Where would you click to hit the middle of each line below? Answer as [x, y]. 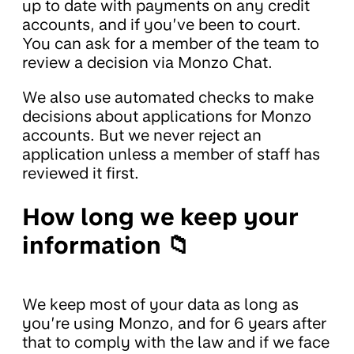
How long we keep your [160, 216]
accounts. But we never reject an [142, 135]
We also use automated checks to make [168, 97]
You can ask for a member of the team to [171, 43]
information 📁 [106, 245]
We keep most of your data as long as [160, 304]
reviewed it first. [81, 173]
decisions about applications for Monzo [167, 116]
